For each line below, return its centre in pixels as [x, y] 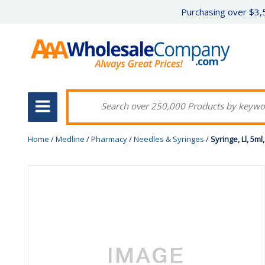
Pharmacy [109, 139]
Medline [70, 139]
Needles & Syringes [169, 139]
